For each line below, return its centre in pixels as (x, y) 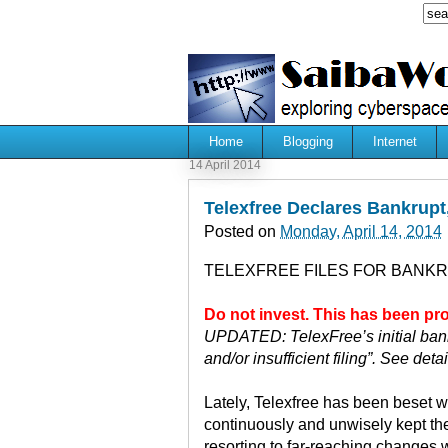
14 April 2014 (225, 164)
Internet (394, 141)
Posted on (234, 231)
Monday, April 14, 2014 (361, 231)
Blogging (307, 141)
